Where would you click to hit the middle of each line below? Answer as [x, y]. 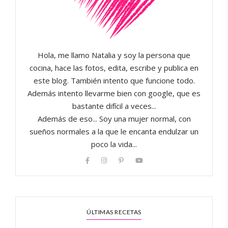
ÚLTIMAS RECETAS [114, 212]
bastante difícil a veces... [114, 106]
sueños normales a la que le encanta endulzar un [114, 132]
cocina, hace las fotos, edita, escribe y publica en [114, 68]
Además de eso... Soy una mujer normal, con [114, 119]
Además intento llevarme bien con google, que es [114, 93]
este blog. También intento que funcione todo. [114, 81]
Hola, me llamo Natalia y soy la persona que [114, 55]
